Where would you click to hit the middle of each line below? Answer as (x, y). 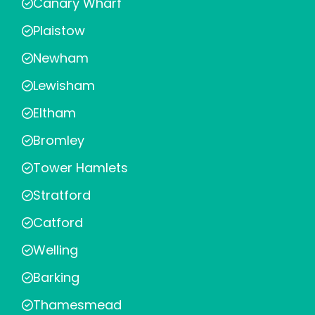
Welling (56, 250)
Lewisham (64, 85)
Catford (58, 223)
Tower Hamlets (81, 168)
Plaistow (59, 31)
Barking (56, 277)
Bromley (59, 140)
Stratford (62, 195)
